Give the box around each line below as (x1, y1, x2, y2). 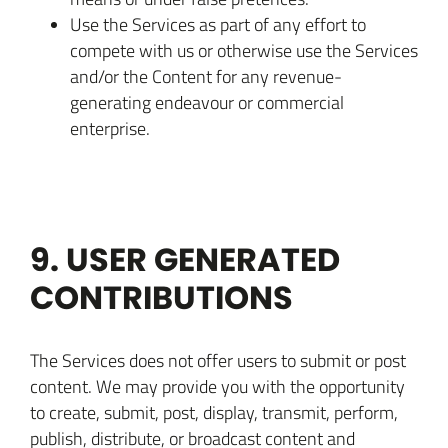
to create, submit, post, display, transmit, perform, (30, 400, 398, 424)
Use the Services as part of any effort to (70, 12, 366, 36)
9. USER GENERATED (30, 237, 340, 282)
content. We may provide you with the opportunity (30, 374, 405, 398)
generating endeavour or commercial (70, 90, 344, 114)
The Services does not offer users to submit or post (30, 348, 406, 372)
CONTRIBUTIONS (30, 275, 293, 320)
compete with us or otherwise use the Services (70, 38, 418, 62)
